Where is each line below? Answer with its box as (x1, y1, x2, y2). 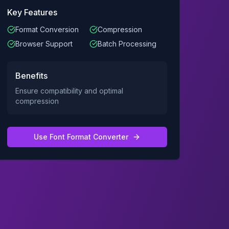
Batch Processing (97, 39, 156, 48)
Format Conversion (15, 25, 79, 34)
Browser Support (15, 39, 73, 48)
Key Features (7, 7, 58, 17)
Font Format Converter (50, 132, 129, 141)
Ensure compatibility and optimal (15, 86, 124, 95)
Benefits (15, 71, 48, 81)
